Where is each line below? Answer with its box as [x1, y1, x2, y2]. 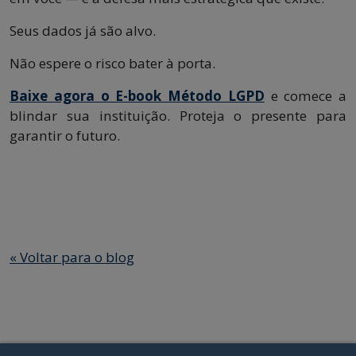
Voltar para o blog [17, 248, 134, 267]
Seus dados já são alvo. [10, 21, 156, 41]
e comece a [264, 87, 346, 106]
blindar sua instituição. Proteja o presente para [10, 106, 346, 126]
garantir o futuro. [10, 126, 120, 145]
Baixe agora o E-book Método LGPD [10, 87, 265, 106]
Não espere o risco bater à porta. [10, 54, 215, 73]
